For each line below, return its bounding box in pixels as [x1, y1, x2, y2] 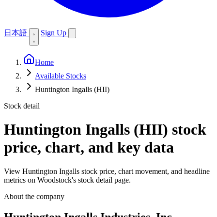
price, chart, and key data [4, 139, 174, 156]
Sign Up [41, 29, 68, 37]
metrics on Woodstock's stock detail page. [4, 175, 131, 184]
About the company [4, 192, 64, 201]
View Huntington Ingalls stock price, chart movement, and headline [4, 167, 210, 175]
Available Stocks [35, 72, 86, 80]
